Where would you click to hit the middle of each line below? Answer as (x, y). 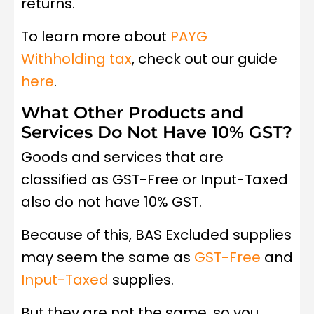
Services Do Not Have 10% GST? (157, 132)
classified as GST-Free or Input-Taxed (155, 180)
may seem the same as (108, 258)
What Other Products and (132, 113)
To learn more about (96, 37)
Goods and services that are (122, 157)
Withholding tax (76, 59)
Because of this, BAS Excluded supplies (156, 235)
